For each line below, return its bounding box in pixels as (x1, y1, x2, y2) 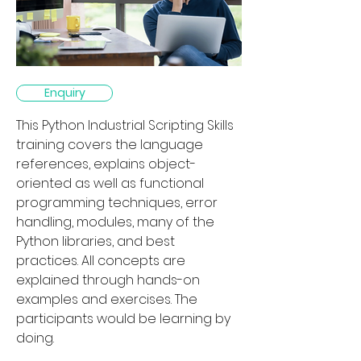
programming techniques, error (16, 193, 221, 212)
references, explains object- (16, 155, 196, 173)
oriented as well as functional (16, 174, 207, 193)
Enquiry (44, 85, 85, 101)
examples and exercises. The (16, 290, 201, 309)
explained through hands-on (16, 271, 203, 289)
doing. (16, 329, 54, 347)
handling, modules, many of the (16, 213, 218, 231)
